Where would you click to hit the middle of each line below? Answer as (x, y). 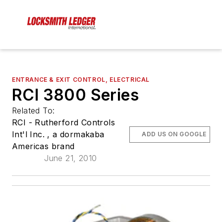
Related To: (35, 111)
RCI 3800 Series (75, 95)
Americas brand (43, 146)
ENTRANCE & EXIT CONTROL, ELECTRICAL (81, 80)
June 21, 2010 (71, 158)
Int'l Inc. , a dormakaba (58, 135)
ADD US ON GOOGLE (174, 134)
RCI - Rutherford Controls (63, 123)
